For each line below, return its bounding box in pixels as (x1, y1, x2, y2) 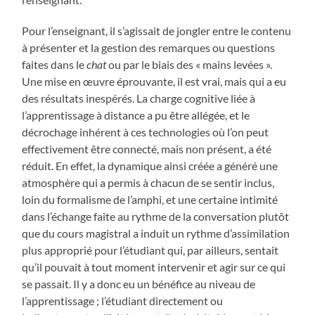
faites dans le (22, 58, 87, 72)
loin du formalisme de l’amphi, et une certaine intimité (22, 193, 278, 207)
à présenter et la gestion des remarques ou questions (22, 41, 276, 55)
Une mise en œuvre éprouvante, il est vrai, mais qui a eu (22, 75, 287, 89)
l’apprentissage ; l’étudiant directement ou (22, 294, 224, 308)
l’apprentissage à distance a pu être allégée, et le (22, 108, 250, 122)
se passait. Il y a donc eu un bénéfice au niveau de (22, 277, 256, 291)
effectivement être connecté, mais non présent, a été (22, 142, 272, 156)
